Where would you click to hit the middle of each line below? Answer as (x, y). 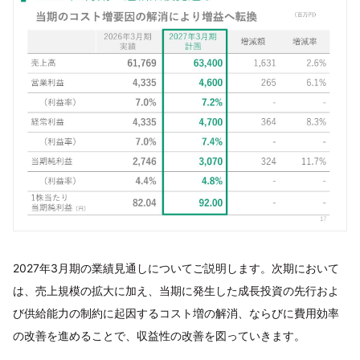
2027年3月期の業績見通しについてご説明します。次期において (176, 268)
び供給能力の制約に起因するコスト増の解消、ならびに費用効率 (176, 313)
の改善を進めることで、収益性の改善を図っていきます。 (159, 335)
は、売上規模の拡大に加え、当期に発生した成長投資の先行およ (176, 290)
